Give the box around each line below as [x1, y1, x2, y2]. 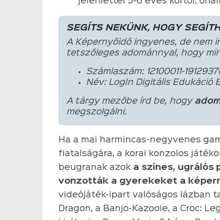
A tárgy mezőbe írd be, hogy [66, 97, 194, 105]
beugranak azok [58, 164, 133, 171]
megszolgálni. [66, 108, 126, 116]
